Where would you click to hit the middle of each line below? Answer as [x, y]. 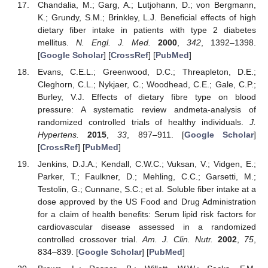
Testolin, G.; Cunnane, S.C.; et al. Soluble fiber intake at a [147, 189]
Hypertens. [58, 135]
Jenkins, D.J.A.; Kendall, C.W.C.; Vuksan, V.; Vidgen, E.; [147, 164]
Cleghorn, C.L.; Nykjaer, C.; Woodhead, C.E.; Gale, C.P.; [147, 85]
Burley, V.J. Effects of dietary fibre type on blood [147, 97]
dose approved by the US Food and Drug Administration [147, 202]
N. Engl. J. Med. [113, 42]
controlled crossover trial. [90, 240]
